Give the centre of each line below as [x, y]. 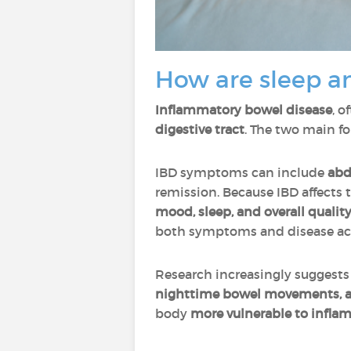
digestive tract [200, 129]
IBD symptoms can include [241, 172]
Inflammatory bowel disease [244, 110]
